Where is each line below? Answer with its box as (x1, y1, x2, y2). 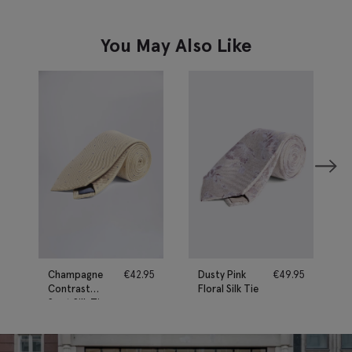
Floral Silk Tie (198, 281, 258, 295)
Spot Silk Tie (48, 295, 105, 310)
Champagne (48, 267, 103, 281)
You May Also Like (100, 33, 252, 58)
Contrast (48, 281, 90, 295)
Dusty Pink (198, 267, 246, 281)
